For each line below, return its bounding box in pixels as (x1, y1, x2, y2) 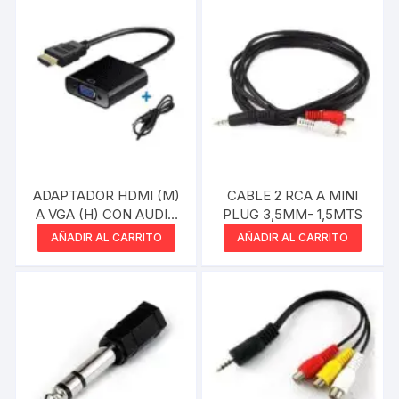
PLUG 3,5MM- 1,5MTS (223, 206, 363, 224)
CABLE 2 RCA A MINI (227, 187, 359, 205)
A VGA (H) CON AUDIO (35, 206, 177, 224)
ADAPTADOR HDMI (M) (32, 187, 180, 205)
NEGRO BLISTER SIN (41, 224, 92, 242)
